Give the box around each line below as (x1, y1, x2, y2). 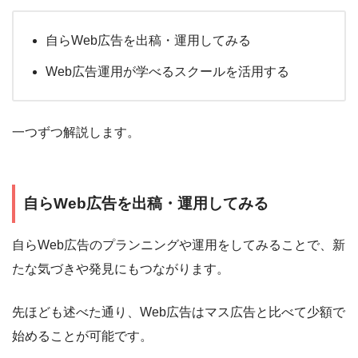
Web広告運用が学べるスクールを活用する (46, 64, 289, 78)
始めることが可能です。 (12, 329, 153, 344)
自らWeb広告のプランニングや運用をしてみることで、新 (12, 238, 345, 253)
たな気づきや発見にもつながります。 (12, 262, 229, 276)
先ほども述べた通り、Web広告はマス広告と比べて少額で (12, 305, 345, 320)
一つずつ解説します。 (12, 125, 140, 139)
